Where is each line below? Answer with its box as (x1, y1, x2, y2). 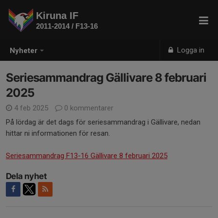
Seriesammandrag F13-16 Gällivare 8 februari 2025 (6, 151, 167, 160)
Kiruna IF (36, 10, 78, 21)
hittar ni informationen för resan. (6, 129, 110, 138)
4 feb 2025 (12, 104, 50, 112)
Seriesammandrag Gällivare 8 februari (6, 71, 206, 85)
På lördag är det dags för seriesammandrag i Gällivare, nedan (6, 118, 200, 127)
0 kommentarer (62, 104, 113, 112)
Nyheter (10, 46, 37, 55)
